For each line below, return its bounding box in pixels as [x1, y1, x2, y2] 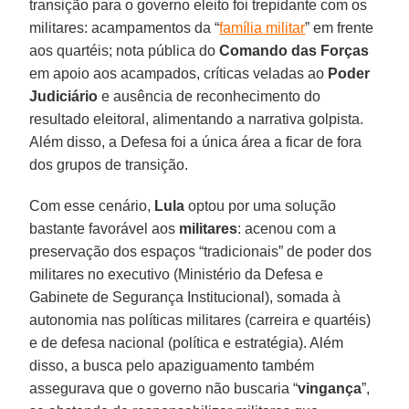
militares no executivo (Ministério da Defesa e [29, 266, 324, 282]
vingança [298, 380, 362, 396]
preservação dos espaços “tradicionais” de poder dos [29, 243, 372, 259]
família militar [219, 19, 306, 36]
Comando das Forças [219, 42, 370, 58]
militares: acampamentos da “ [29, 19, 220, 36]
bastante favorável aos [29, 220, 180, 236]
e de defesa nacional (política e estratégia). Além [29, 334, 344, 351]
